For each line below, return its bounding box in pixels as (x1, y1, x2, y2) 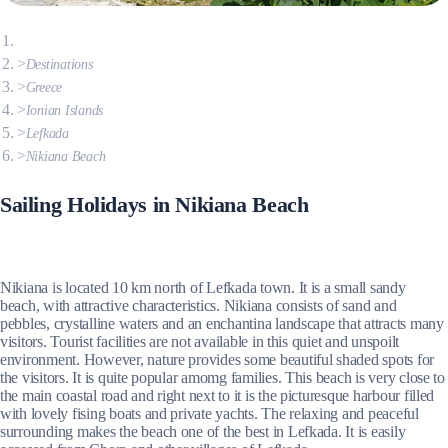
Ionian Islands (25, 102, 104, 119)
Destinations (25, 56, 93, 73)
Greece (25, 79, 63, 96)
